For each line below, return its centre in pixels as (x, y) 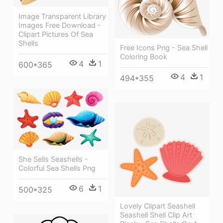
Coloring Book (144, 56)
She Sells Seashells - (53, 159)
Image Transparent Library (62, 16)
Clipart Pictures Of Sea (56, 34)
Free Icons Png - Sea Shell (164, 47)
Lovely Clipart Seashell (158, 206)
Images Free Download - (60, 25)
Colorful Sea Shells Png (57, 168)
